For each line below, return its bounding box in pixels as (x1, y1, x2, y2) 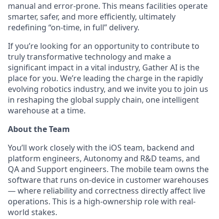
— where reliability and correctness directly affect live (8, 185, 205, 196)
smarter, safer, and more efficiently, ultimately (8, 11, 175, 22)
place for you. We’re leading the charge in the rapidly (8, 73, 203, 84)
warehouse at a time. (8, 105, 86, 116)
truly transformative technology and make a (8, 51, 171, 62)
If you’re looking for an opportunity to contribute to (8, 41, 199, 51)
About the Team (8, 124, 70, 134)
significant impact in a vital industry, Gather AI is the (8, 62, 199, 73)
